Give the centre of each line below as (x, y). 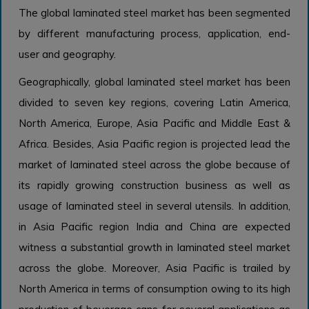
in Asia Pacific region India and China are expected (154, 227)
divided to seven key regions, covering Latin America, (154, 103)
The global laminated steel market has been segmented (154, 13)
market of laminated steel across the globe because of (154, 165)
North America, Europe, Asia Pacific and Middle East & (154, 123)
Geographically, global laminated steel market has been (154, 82)
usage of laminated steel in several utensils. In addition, (154, 206)
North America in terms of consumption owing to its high (154, 289)
